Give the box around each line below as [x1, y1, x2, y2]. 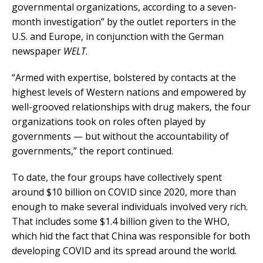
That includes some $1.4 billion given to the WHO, [12, 215, 230, 228]
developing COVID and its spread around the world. [12, 244, 237, 258]
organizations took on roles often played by [12, 115, 205, 129]
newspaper [12, 45, 63, 58]
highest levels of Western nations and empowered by [12, 86, 246, 99]
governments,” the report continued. [12, 144, 173, 158]
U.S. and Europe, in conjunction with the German [12, 30, 224, 43]
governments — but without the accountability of [12, 130, 229, 143]
